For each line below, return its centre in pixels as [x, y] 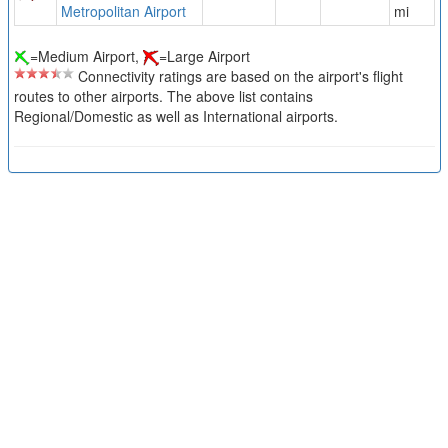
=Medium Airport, [86, 56]
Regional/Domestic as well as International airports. [175, 116]
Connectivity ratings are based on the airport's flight [238, 76]
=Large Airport [204, 56]
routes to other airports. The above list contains [163, 96]
